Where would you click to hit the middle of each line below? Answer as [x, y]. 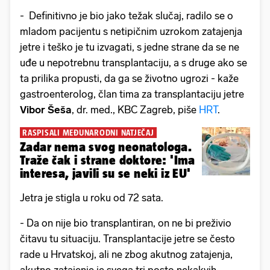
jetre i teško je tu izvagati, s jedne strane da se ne [130, 47]
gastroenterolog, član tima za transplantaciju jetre [132, 94]
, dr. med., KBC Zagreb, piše [135, 110]
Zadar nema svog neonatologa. [106, 147]
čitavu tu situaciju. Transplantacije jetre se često [127, 239]
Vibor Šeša [46, 110]
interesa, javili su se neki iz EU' [105, 174]
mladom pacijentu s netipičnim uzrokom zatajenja [131, 32]
